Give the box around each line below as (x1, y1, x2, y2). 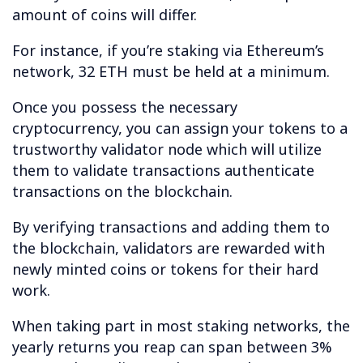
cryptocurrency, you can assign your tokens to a (12, 118, 348, 139)
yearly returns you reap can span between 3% (12, 337, 332, 357)
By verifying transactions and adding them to (12, 217, 330, 237)
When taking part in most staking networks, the (12, 316, 350, 336)
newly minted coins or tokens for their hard (12, 259, 318, 280)
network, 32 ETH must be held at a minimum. (12, 62, 330, 82)
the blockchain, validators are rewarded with (12, 238, 325, 258)
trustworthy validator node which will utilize (12, 139, 322, 160)
